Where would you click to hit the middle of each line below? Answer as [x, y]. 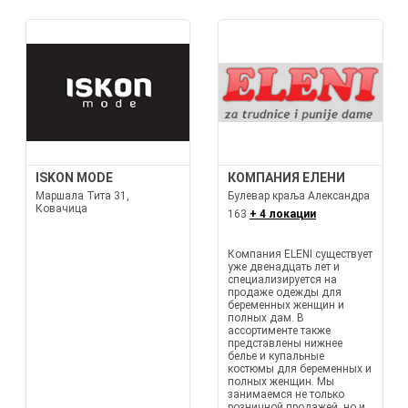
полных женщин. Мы [281, 382]
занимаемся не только [286, 394]
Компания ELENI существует [300, 254]
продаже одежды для [285, 292]
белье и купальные [276, 356]
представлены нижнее [285, 343]
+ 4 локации [283, 214]
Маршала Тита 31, [82, 196]
